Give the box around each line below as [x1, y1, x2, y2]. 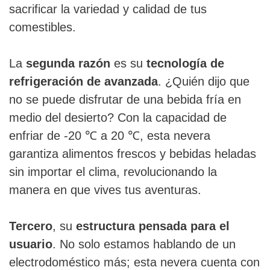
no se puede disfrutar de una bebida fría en [9, 93, 241, 107]
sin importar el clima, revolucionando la [9, 165, 217, 179]
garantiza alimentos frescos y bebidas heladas [9, 147, 256, 161]
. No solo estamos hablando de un [52, 237, 236, 251]
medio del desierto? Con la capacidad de [9, 111, 227, 125]
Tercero [9, 219, 52, 233]
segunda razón [26, 57, 110, 71]
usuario [9, 237, 52, 251]
